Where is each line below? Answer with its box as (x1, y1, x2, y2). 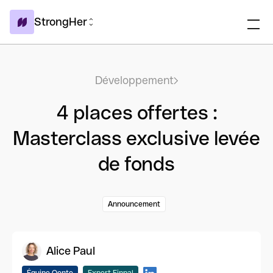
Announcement (108, 200, 160, 208)
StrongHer (34, 15, 87, 28)
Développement (94, 74, 174, 87)
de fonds (98, 152, 175, 175)
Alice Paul (46, 244, 95, 257)
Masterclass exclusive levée (13, 127, 260, 149)
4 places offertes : (55, 101, 218, 124)
